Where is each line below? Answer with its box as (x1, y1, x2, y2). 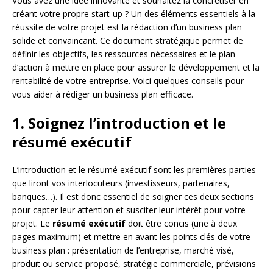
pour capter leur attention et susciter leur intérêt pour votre (12, 204, 246, 216)
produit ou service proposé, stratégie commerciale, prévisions (12, 258, 256, 270)
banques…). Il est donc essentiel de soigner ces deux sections (12, 191, 254, 203)
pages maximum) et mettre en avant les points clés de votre (12, 231, 250, 243)
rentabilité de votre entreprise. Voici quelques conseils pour (12, 75, 244, 87)
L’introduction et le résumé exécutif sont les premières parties (12, 164, 256, 176)
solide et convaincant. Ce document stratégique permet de (12, 35, 243, 47)
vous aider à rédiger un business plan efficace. (12, 88, 193, 101)
